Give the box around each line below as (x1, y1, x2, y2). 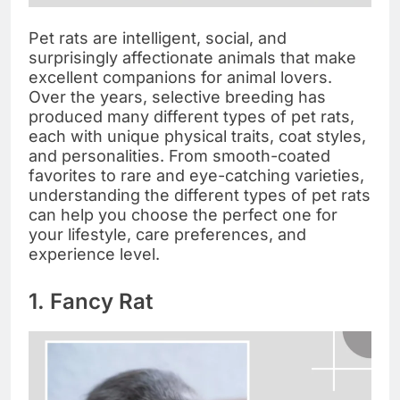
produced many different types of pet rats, (29, 106, 354, 126)
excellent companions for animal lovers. (29, 67, 332, 87)
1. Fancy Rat (29, 287, 153, 314)
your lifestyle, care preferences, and (29, 224, 306, 244)
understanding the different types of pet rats (29, 185, 371, 204)
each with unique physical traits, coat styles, (29, 126, 366, 146)
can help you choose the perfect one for (29, 204, 337, 224)
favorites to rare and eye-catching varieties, (29, 165, 364, 185)
